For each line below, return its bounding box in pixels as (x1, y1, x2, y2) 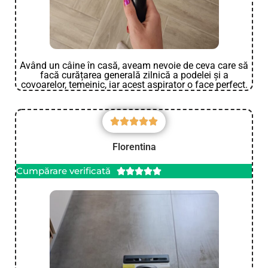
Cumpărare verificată (16, 165, 111, 176)
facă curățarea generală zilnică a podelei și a (39, 69, 229, 81)
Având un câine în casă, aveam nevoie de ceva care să (20, 59, 248, 71)
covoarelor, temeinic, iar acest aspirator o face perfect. (20, 78, 248, 90)
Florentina (112, 141, 156, 153)
